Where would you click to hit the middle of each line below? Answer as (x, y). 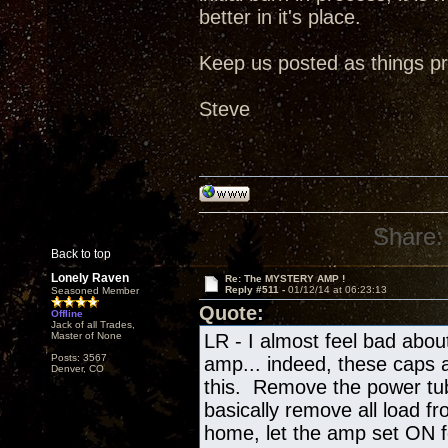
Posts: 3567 (79, 357)
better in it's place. (280, 17)
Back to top (81, 254)
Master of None (86, 335)
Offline (67, 313)
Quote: (231, 313)
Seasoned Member (95, 290)
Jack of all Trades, (93, 324)
